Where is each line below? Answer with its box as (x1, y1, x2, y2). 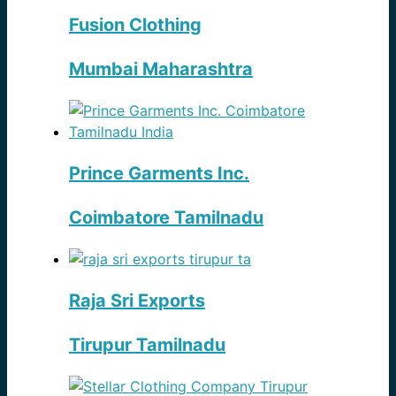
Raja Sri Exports (69, 289, 205, 311)
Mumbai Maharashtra (69, 57, 253, 80)
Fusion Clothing (69, 13, 202, 35)
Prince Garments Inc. (69, 162, 249, 184)
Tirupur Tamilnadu (69, 333, 225, 355)
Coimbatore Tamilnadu (69, 206, 263, 228)
